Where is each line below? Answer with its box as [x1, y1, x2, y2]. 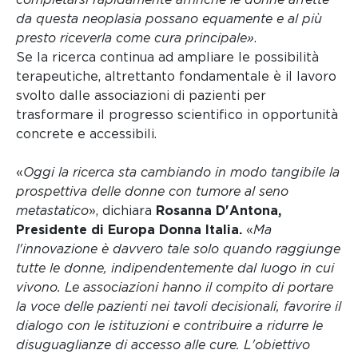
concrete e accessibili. [16, 125, 157, 141]
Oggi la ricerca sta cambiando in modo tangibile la [23, 164, 340, 180]
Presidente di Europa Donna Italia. [16, 221, 242, 237]
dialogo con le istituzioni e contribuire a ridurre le [16, 317, 323, 333]
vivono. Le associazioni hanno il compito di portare [16, 279, 333, 295]
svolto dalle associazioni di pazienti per [16, 87, 266, 103]
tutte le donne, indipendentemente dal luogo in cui [16, 260, 334, 276]
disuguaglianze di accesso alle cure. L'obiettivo [16, 336, 310, 352]
